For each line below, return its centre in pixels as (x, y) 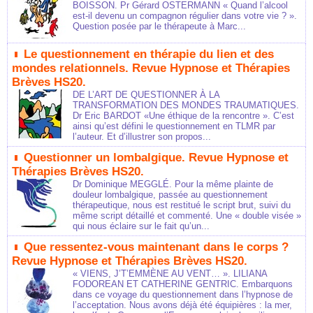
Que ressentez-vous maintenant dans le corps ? (156, 247)
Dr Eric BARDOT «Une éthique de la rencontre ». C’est (183, 116)
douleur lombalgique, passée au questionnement (170, 195)
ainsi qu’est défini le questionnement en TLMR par (174, 126)
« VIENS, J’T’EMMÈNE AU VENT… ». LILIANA (170, 274)
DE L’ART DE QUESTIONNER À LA (146, 95)
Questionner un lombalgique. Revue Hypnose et (156, 158)
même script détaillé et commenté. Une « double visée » (187, 216)
